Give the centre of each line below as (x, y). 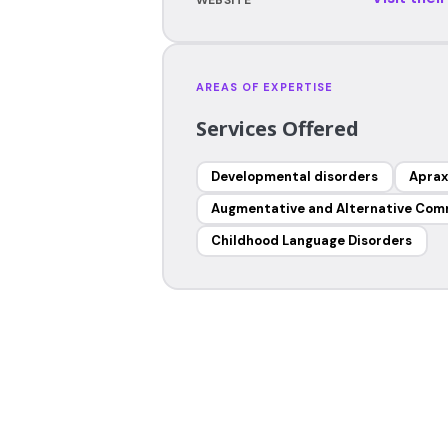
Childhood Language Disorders (311, 240)
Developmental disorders (294, 176)
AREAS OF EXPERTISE (264, 86)
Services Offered (277, 128)
